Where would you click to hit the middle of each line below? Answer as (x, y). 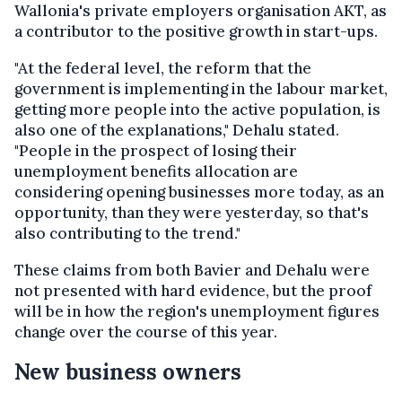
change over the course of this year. (146, 332)
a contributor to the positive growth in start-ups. (196, 32)
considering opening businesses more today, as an (199, 192)
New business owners (128, 372)
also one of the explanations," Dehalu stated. (177, 131)
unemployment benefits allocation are (156, 172)
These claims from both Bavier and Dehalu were (192, 271)
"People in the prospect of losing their (156, 151)
